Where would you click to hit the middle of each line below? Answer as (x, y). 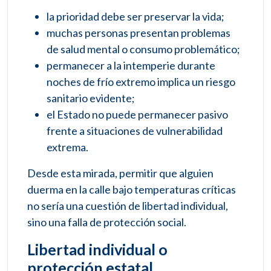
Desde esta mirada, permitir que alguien (120, 173)
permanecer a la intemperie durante (131, 66)
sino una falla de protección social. (107, 222)
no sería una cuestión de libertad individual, (128, 206)
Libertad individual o (97, 250)
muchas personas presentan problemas (139, 33)
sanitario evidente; (91, 98)
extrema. (67, 147)
